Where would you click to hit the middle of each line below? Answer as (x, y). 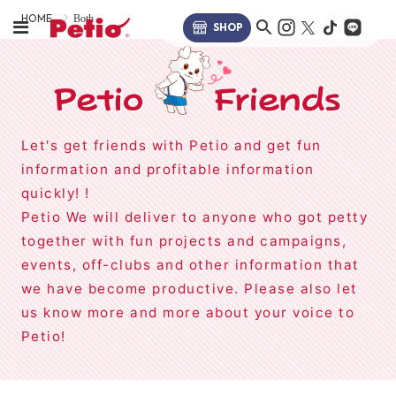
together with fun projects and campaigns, (184, 240)
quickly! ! (55, 193)
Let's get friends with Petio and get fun (171, 145)
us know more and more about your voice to (188, 312)
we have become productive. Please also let (189, 288)
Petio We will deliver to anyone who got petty (194, 217)
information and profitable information (168, 169)
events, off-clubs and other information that (190, 264)
